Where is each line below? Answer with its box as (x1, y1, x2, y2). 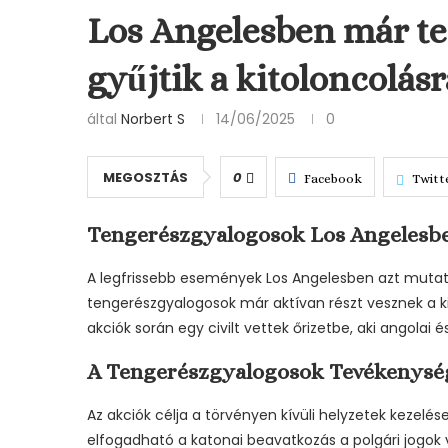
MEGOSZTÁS (103, 168, 188, 187)
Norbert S (121, 109, 185, 129)
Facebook (304, 171, 362, 186)
